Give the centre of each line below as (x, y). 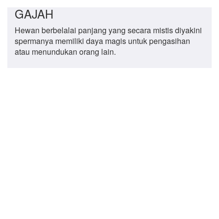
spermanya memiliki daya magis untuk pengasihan (102, 41)
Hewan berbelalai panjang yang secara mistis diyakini (108, 30)
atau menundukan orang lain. (65, 52)
